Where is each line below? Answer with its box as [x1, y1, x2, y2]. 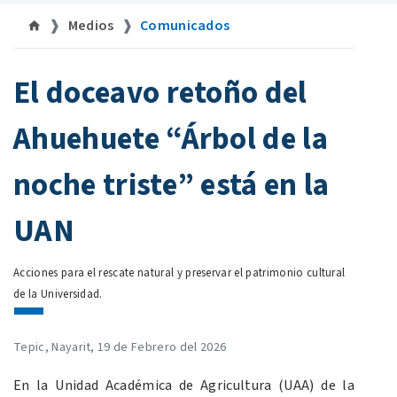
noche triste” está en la [13, 163, 330, 208]
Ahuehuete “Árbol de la [13, 117, 329, 162]
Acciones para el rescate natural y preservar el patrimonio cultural [13, 265, 346, 282]
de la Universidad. [13, 286, 103, 303]
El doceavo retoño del [13, 71, 307, 116]
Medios [67, 16, 114, 36]
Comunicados [139, 16, 230, 36]
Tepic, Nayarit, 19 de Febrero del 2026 [13, 339, 227, 357]
